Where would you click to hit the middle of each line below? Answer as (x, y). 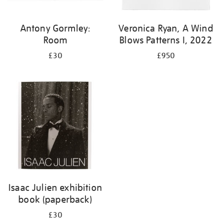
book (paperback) (55, 199)
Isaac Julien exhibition (55, 187)
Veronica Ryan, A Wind (166, 28)
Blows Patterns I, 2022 (166, 40)
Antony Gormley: (55, 28)
